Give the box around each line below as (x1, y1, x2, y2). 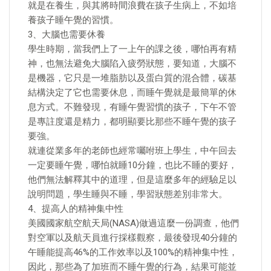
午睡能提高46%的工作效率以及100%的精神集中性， (28, 247, 238, 258)
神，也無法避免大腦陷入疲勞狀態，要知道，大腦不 (28, 58, 237, 69)
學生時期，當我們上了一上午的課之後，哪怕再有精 (28, 44, 237, 54)
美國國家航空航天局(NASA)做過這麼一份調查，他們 (28, 218, 239, 229)
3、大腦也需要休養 (28, 29, 105, 40)
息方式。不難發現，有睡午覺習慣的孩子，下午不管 (28, 102, 237, 113)
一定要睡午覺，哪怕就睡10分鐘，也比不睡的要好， (28, 160, 237, 171)
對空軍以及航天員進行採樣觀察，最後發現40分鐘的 (28, 232, 237, 243)
